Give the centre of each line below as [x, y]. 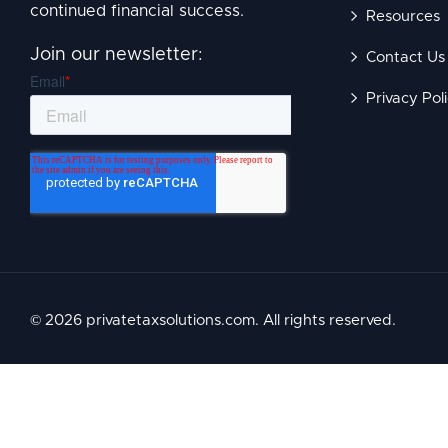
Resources [403, 16]
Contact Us [405, 57]
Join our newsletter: [116, 55]
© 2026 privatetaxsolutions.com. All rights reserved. [213, 320]
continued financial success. [137, 11]
